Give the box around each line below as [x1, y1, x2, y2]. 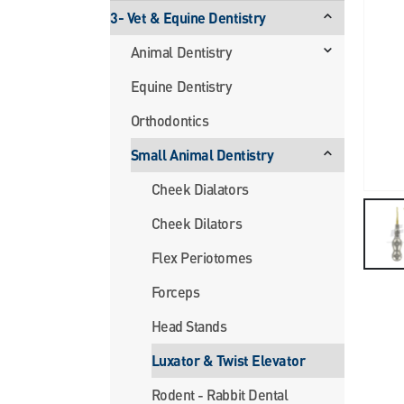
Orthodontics [130, 111, 209, 129]
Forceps [151, 282, 200, 300]
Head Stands [151, 317, 227, 335]
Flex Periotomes [151, 248, 252, 266]
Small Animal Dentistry [130, 145, 274, 163]
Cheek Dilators [151, 214, 243, 232]
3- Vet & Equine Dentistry [110, 8, 266, 26]
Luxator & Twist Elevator [151, 351, 306, 369]
